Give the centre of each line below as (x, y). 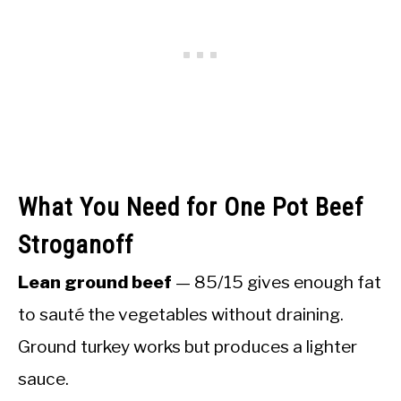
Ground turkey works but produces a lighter (188, 346)
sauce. (43, 378)
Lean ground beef (95, 282)
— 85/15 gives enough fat (277, 282)
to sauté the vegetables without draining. (181, 314)
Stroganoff (76, 244)
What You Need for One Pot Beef (191, 207)
